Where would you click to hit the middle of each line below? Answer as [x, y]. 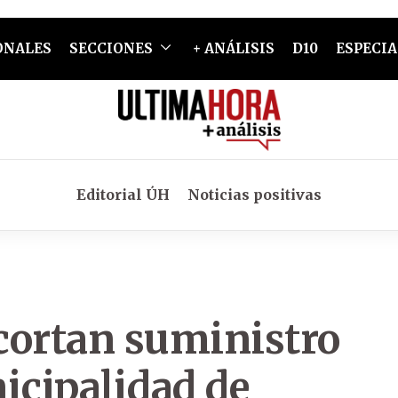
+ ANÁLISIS [233, 48]
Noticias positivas [255, 195]
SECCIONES [111, 48]
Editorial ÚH [123, 195]
